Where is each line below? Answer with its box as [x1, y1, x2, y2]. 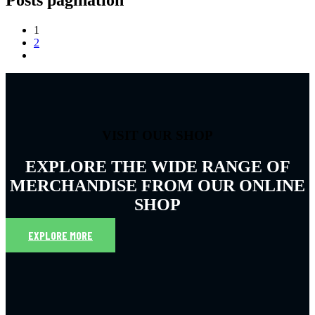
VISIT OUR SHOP [102, 128, 213, 143]
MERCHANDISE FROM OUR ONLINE [10, 176, 305, 195]
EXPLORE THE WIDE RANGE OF [25, 157, 290, 176]
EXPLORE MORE [28, 229, 93, 243]
